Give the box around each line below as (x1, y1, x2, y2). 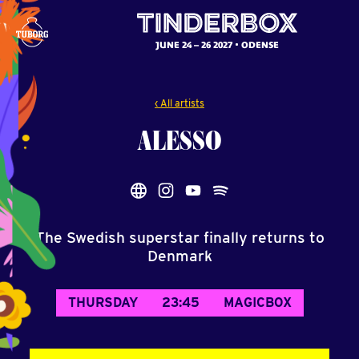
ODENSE (241, 39, 279, 50)
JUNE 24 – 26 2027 (155, 39, 232, 50)
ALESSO (137, 123, 222, 158)
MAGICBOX (223, 295, 292, 310)
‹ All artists (155, 97, 204, 109)
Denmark (147, 247, 212, 265)
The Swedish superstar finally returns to (34, 228, 325, 247)
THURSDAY (67, 295, 138, 310)
